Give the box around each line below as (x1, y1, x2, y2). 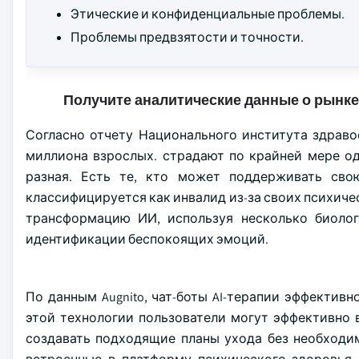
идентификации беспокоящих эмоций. (26, 231, 268, 248)
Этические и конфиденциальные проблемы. (71, 6, 345, 22)
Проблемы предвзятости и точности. (71, 29, 304, 46)
